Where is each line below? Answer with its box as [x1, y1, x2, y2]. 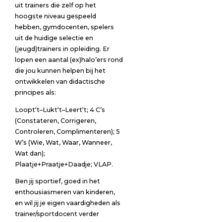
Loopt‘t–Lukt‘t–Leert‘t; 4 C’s [14, 106, 105, 113]
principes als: [14, 89, 56, 97]
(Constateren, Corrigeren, [14, 116, 96, 124]
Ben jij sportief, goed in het [14, 177, 100, 185]
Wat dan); [14, 149, 45, 157]
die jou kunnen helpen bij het [14, 67, 106, 75]
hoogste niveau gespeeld [14, 12, 96, 20]
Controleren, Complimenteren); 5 [14, 127, 120, 135]
